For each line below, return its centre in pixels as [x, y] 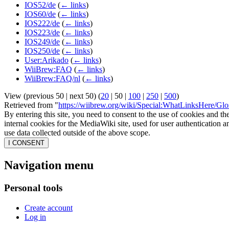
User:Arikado [47, 60]
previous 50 [45, 96]
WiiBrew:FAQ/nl [52, 79]
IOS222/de [42, 24]
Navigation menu [49, 165]
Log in [35, 217]
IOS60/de [40, 14]
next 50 [82, 96]
